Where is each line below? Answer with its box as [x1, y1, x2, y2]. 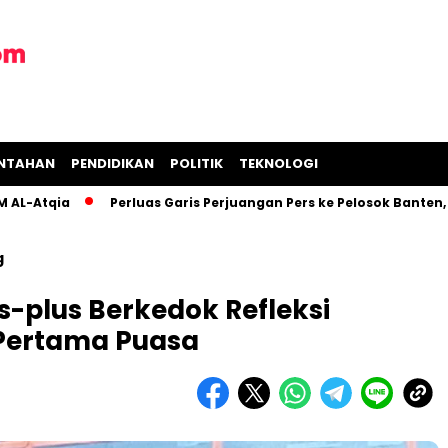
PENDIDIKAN [71, 154, 154, 173]
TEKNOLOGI [239, 154, 318, 173]
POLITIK [170, 154, 223, 173]
